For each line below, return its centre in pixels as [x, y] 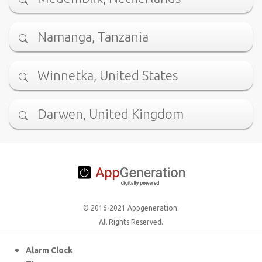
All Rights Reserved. [131, 222]
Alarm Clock [49, 251]
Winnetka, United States [108, 75]
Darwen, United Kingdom [111, 114]
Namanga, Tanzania [93, 37]
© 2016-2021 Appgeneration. [131, 208]
